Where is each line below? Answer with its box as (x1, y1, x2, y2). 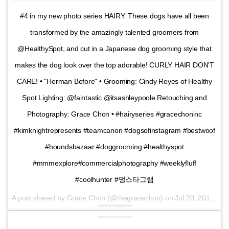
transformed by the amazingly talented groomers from (30, 28, 199, 36)
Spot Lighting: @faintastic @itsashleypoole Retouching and (22, 93, 207, 102)
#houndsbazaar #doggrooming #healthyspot (45, 142, 184, 151)
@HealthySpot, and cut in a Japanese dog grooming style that (17, 44, 212, 53)
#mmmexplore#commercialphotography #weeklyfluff (32, 158, 197, 167)
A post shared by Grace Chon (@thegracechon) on (12, 193, 175, 202)
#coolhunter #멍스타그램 (75, 175, 154, 184)
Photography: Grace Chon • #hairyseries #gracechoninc (27, 109, 202, 118)
